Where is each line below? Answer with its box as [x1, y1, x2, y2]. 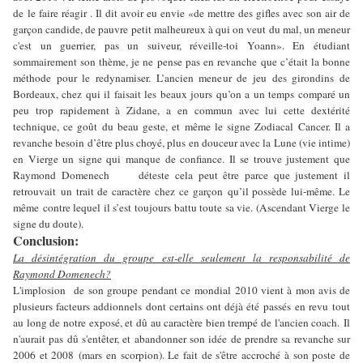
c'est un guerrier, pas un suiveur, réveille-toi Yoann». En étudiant [13, 37, 350, 53]
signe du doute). [13, 216, 83, 231]
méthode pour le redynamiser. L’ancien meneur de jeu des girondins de [13, 70, 350, 85]
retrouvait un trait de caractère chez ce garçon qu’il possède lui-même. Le [13, 183, 350, 199]
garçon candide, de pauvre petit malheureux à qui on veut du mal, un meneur [13, 21, 350, 36]
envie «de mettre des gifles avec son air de [160, 5, 350, 20]
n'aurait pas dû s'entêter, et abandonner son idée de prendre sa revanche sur [13, 331, 350, 346]
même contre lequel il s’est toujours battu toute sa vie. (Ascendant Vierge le [13, 199, 350, 215]
